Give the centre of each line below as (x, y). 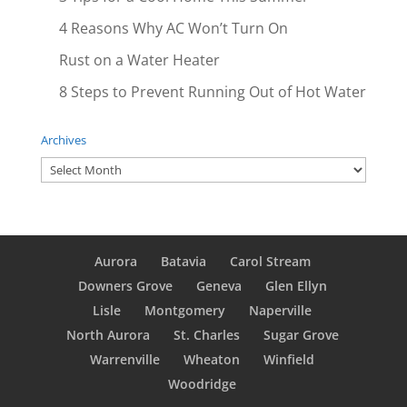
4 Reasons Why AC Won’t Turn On (173, 28)
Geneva (218, 286)
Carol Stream (270, 261)
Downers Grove (125, 286)
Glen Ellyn (296, 286)
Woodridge (203, 384)
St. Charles (206, 335)
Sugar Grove (301, 335)
